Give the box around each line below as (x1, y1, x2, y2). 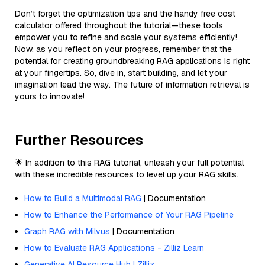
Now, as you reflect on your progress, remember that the (15, 43, 232, 54)
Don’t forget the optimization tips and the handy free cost (15, 8, 235, 19)
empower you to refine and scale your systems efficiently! (15, 31, 237, 43)
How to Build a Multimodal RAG (24, 192, 141, 203)
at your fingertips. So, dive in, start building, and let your (15, 67, 227, 78)
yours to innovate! (15, 91, 85, 102)
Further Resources (15, 130, 143, 149)
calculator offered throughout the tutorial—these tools (15, 20, 223, 31)
